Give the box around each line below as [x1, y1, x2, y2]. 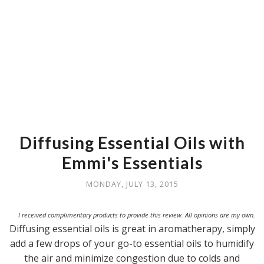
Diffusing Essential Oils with [19, 133, 245, 153]
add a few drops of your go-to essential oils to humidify [10, 237, 254, 250]
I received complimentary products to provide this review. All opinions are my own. [18, 210, 255, 219]
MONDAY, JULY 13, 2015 [85, 179, 179, 189]
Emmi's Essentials [61, 153, 203, 173]
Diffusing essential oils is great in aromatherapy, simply [9, 222, 255, 235]
